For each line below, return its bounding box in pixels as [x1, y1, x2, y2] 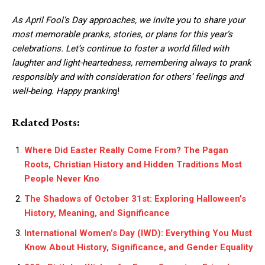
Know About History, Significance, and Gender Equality [24, 242, 253, 253]
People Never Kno [24, 173, 99, 185]
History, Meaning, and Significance [24, 208, 170, 219]
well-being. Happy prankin [12, 86, 112, 97]
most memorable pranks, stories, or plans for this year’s [12, 29, 232, 40]
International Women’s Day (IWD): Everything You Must [24, 228, 252, 239]
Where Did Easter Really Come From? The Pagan [24, 145, 228, 156]
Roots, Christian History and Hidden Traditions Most [24, 159, 242, 170]
